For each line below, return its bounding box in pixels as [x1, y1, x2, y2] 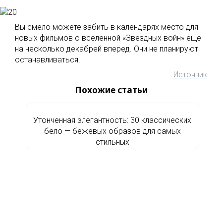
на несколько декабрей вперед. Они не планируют [15, 44, 198, 54]
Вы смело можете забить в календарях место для [15, 22, 198, 32]
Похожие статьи [74, 84, 148, 96]
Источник [173, 70, 207, 79]
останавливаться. [15, 55, 80, 64]
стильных [95, 137, 129, 147]
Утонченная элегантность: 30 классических [33, 115, 191, 125]
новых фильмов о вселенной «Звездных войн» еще [15, 33, 201, 43]
